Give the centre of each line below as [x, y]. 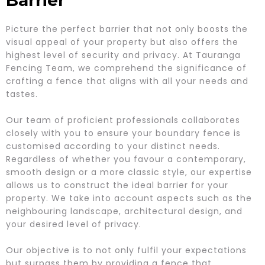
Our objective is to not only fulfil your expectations [126, 251]
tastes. [22, 94]
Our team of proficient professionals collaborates [123, 120]
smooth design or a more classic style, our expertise [129, 172]
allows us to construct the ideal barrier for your [117, 185]
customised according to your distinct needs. [113, 146]
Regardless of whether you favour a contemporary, [126, 159]
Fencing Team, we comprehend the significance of [126, 68]
